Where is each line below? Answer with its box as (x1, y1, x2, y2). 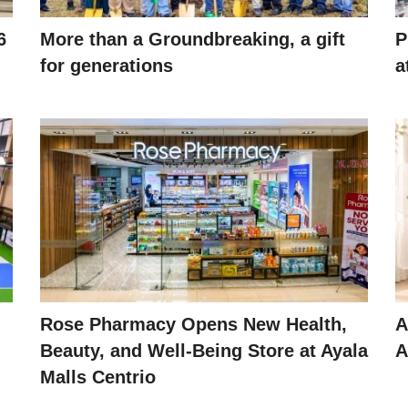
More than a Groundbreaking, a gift (40, 28, 345, 49)
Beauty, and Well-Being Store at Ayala (40, 341, 368, 362)
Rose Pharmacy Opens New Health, (40, 314, 347, 335)
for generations (40, 55, 173, 76)
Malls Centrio (40, 367, 156, 388)
